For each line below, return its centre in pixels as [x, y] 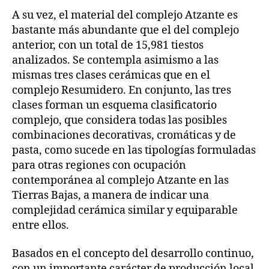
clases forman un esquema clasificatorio [114, 105]
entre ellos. [41, 225]
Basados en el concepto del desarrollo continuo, [133, 254]
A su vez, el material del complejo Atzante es [125, 15]
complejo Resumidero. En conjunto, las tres [122, 90]
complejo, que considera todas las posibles [119, 120]
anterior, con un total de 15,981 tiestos [108, 45]
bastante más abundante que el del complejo [125, 30]
